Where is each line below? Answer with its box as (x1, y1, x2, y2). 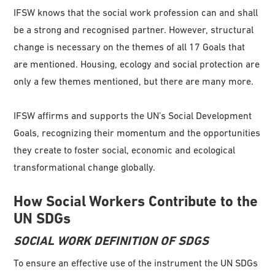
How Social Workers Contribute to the (14, 192, 258, 210)
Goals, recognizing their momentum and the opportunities (14, 126, 261, 138)
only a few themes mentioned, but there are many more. (14, 75, 254, 87)
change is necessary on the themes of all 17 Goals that (14, 41, 246, 52)
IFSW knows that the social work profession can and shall (14, 6, 258, 18)
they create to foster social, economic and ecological (14, 144, 236, 155)
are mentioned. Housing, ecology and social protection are (14, 58, 260, 69)
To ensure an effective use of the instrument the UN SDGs (14, 257, 258, 268)
